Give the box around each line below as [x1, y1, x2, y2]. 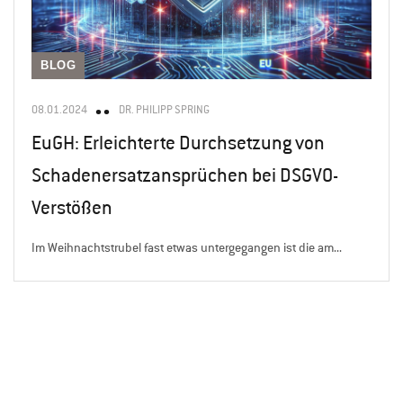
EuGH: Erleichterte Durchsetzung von [31, 130, 325, 155]
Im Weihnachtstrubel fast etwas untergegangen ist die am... [31, 239, 342, 255]
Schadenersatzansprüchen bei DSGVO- [31, 163, 338, 187]
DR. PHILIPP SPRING [119, 102, 210, 117]
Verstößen [31, 195, 112, 219]
